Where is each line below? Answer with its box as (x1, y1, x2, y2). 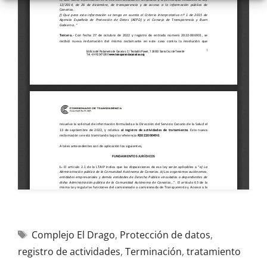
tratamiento (187, 245, 241, 258)
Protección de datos (119, 228, 210, 241)
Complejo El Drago (31, 228, 115, 241)
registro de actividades (18, 245, 120, 258)
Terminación (125, 245, 182, 258)
